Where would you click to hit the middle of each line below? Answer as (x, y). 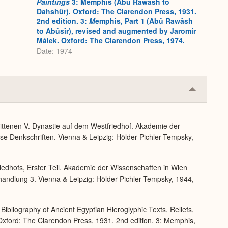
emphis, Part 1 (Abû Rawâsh (144, 21)
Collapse (208, 92)
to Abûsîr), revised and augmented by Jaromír (116, 31)
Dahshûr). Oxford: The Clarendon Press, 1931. (117, 11)
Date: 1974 (54, 51)
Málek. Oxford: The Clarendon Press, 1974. (111, 40)
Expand (206, 108)
